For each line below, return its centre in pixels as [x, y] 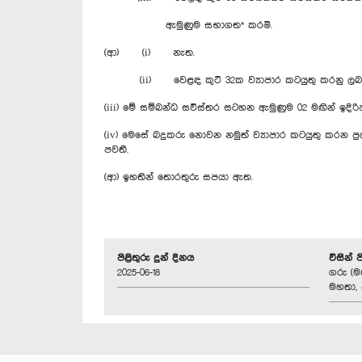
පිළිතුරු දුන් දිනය [156, 258]
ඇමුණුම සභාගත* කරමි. [188, 25]
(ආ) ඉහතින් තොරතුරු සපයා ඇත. [179, 177]
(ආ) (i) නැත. [149, 53]
